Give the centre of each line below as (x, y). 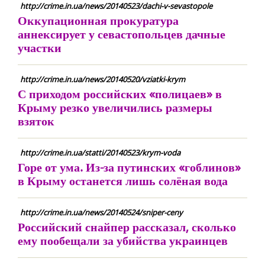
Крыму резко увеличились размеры (115, 107)
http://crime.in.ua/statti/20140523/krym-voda (100, 153)
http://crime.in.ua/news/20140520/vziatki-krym (103, 79)
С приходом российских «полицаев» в (120, 94)
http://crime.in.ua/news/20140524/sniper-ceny (101, 212)
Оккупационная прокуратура (98, 20)
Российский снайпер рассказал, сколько (127, 227)
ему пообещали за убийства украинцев (123, 240)
